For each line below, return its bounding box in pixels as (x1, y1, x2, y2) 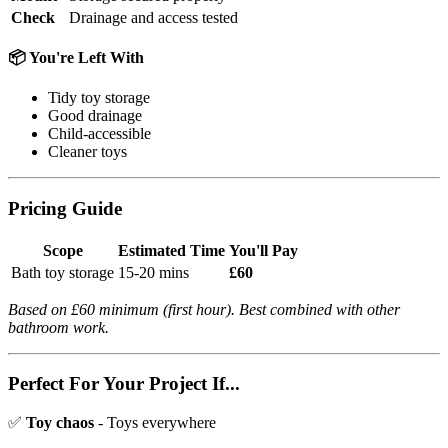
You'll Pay (229, 241, 298, 259)
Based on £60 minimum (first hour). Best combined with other (8, 300, 400, 318)
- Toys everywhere (94, 414, 216, 431)
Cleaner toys (48, 143, 127, 161)
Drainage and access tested (69, 9, 238, 27)
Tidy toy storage (48, 89, 150, 107)
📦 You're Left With (8, 49, 144, 67)
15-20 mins (118, 263, 189, 281)
